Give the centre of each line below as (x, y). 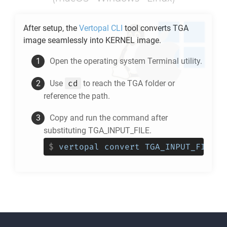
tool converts (148, 28)
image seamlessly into (64, 40)
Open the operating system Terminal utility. (126, 61)
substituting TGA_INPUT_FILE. (98, 130)
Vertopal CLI (101, 28)
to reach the (104, 83)
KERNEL (120, 40)
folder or (159, 83)
